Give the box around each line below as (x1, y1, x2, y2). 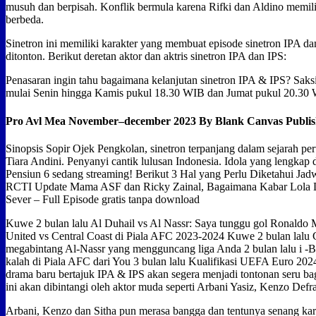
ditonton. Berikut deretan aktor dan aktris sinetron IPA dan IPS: (6, 50, 286, 63)
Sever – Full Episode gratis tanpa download (6, 193, 200, 205)
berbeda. (6, 13, 44, 26)
